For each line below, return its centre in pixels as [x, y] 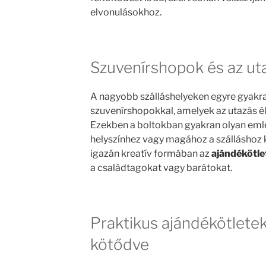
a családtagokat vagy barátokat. [161, 168]
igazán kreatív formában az [151, 153]
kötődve [119, 244]
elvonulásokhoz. [126, 12]
